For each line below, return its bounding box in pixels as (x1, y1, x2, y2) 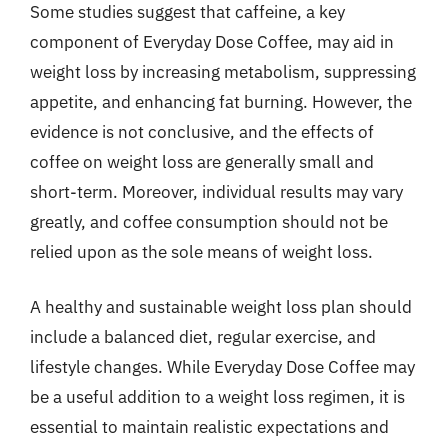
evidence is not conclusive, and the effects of (30, 120, 374, 143)
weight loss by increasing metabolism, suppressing (30, 60, 416, 83)
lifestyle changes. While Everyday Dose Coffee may (30, 356, 415, 378)
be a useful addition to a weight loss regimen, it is (30, 386, 405, 408)
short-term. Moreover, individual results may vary (30, 180, 403, 203)
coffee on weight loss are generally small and (30, 150, 374, 173)
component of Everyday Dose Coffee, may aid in (30, 30, 394, 53)
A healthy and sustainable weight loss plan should (30, 296, 412, 318)
